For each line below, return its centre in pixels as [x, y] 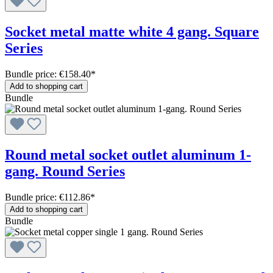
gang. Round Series [65, 172]
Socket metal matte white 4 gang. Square [132, 32]
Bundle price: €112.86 [48, 197]
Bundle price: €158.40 [48, 74]
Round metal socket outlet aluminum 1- [128, 155]
